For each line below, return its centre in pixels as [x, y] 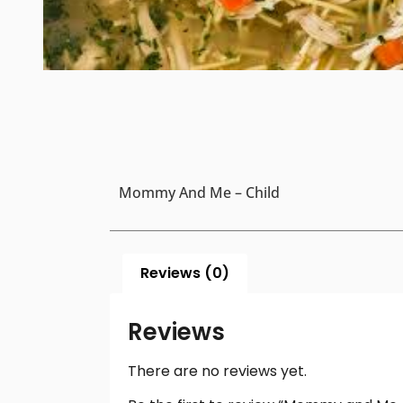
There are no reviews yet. [217, 371]
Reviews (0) [185, 273]
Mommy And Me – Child [199, 193]
